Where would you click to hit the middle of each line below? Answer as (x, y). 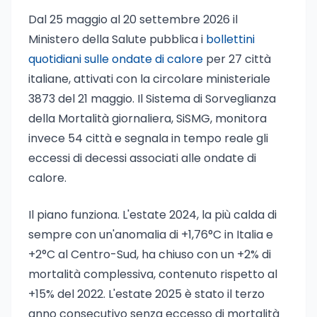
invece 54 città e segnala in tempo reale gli (148, 138)
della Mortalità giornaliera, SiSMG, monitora (148, 119)
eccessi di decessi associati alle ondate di (142, 158)
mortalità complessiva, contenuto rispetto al (153, 274)
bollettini (230, 39)
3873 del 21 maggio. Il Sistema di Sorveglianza (152, 99)
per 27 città (237, 59)
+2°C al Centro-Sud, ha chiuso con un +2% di (150, 254)
